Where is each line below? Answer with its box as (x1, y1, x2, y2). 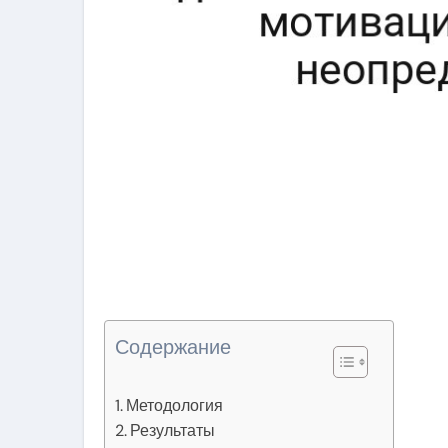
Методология (126, 395, 224, 416)
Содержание (115, 334, 231, 361)
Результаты (130, 420, 216, 441)
